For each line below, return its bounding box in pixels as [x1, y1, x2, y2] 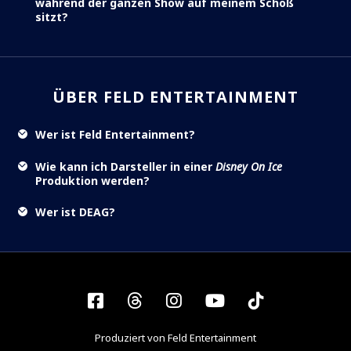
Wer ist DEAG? [35, 204, 115, 220]
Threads [141, 288, 210, 313]
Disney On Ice [215, 158, 282, 174]
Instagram [180, 288, 270, 313]
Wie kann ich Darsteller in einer [35, 158, 215, 174]
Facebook [102, 288, 180, 313]
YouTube [223, 288, 295, 313]
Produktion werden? [35, 172, 150, 188]
